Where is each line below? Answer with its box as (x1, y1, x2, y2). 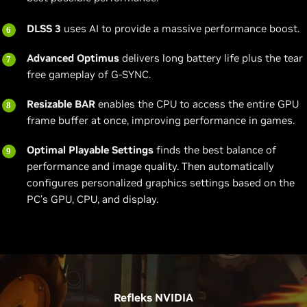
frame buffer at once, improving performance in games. (27, 114, 295, 127)
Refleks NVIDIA (114, 291, 193, 305)
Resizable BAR (27, 97, 95, 111)
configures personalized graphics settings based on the (27, 176, 295, 190)
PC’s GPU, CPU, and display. (27, 193, 158, 206)
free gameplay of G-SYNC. (27, 68, 151, 82)
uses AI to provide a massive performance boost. (61, 22, 299, 36)
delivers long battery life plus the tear (119, 51, 303, 65)
